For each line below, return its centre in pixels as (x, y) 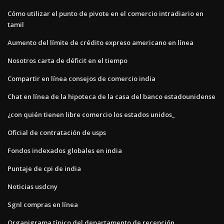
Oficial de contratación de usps (57, 132)
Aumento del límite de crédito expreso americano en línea (100, 42)
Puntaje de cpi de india (44, 168)
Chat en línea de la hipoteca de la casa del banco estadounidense (111, 96)
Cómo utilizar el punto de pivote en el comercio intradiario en (105, 13)
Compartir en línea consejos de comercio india (81, 78)
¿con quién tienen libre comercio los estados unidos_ (91, 114)
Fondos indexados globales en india (65, 150)
